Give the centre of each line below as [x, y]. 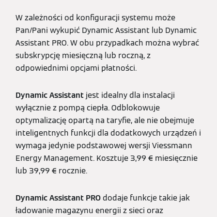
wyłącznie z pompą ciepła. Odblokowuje [88, 108]
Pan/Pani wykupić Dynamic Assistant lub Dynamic [106, 30]
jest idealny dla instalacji [129, 95]
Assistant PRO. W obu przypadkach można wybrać [107, 43]
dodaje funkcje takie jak [145, 198]
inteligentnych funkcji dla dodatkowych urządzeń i [108, 133]
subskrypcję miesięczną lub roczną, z [83, 55]
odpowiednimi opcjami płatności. [76, 68]
